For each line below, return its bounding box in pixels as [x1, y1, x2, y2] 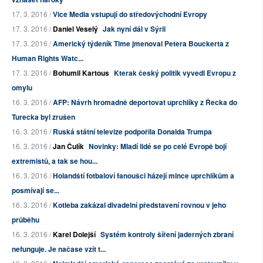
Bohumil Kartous [53, 68, 109, 79]
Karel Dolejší [53, 229, 96, 240]
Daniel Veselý [53, 23, 98, 35]
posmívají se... [12, 185, 59, 196]
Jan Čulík [53, 141, 84, 152]
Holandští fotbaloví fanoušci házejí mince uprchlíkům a [53, 170, 234, 181]
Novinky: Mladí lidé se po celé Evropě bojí [89, 141, 227, 152]
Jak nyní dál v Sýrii [103, 23, 166, 35]
